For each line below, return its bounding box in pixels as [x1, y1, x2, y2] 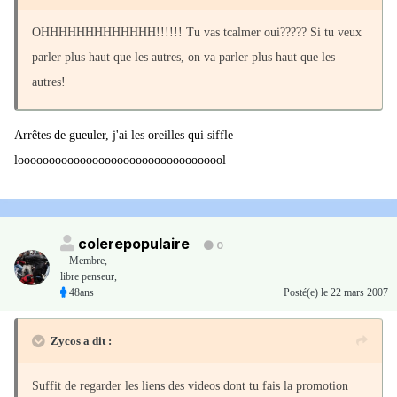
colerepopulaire [78, 235, 190, 253]
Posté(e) [284, 286, 321, 300]
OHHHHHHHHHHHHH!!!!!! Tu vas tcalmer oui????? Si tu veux [32, 26, 362, 40]
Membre [69, 254, 105, 268]
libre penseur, [60, 270, 117, 284]
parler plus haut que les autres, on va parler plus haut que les [32, 51, 335, 65]
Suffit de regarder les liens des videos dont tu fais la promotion [32, 379, 348, 393]
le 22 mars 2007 [321, 286, 388, 300]
